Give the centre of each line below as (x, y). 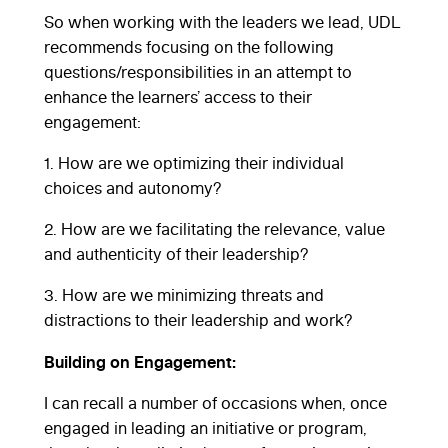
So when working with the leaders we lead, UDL (222, 21)
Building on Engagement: (140, 361)
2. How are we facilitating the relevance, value (214, 228)
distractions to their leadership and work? (200, 319)
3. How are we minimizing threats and (184, 294)
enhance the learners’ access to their (178, 96)
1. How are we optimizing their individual (194, 162)
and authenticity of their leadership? (176, 253)
